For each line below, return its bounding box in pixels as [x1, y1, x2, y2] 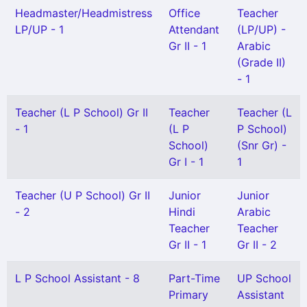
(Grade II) [237, 56, 286, 69]
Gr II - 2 [237, 238, 277, 251]
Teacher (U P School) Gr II [15, 188, 150, 202]
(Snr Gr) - [237, 138, 286, 152]
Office [169, 6, 200, 20]
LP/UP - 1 [15, 23, 64, 36]
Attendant [169, 23, 219, 36]
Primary [169, 288, 208, 302]
